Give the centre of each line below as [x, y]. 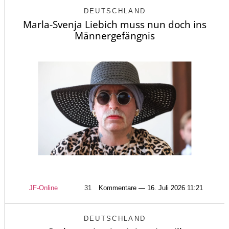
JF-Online [43, 188]
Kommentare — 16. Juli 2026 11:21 [151, 188]
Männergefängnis [115, 36]
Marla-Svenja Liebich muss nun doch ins [115, 24]
